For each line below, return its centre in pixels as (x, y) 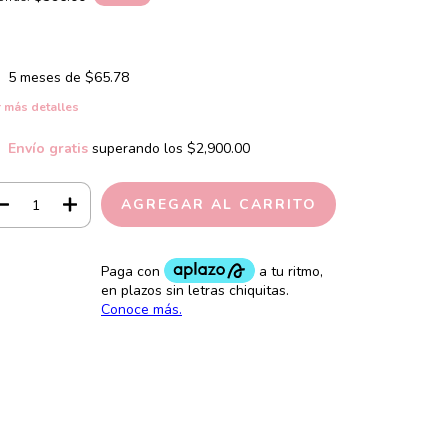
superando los (139, 149)
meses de (52, 77)
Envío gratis (47, 149)
